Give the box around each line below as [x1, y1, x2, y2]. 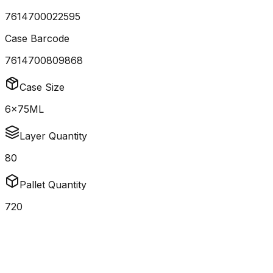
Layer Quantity [19, 130, 87, 143]
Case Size [19, 81, 65, 94]
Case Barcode [5, 32, 69, 45]
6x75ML [5, 103, 44, 116]
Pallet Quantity [19, 179, 87, 191]
